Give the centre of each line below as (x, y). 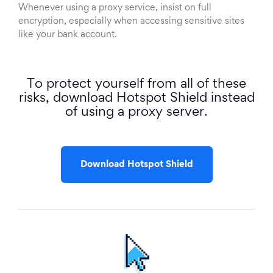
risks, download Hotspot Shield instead (136, 99)
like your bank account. (68, 35)
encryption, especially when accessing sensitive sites (131, 22)
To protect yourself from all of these (136, 85)
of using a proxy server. (136, 113)
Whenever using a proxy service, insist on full (115, 8)
